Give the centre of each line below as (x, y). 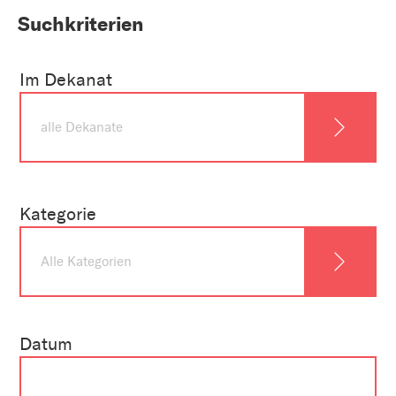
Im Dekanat (66, 80)
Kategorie (58, 214)
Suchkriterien (80, 24)
